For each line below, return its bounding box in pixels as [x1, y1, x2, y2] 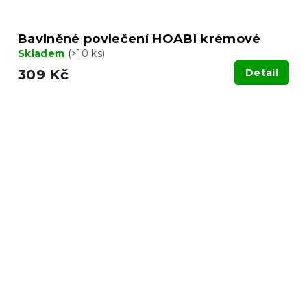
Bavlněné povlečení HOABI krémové [18, 31, 261, 47]
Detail [245, 66, 278, 79]
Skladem [18, 47, 68, 60]
